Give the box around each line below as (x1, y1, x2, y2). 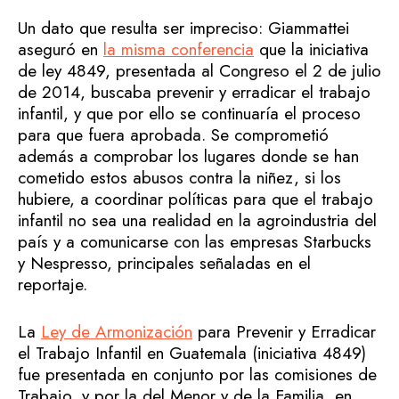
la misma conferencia (103, 37, 254, 62)
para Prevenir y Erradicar (192, 319, 376, 344)
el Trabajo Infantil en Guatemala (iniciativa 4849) (18, 340, 366, 365)
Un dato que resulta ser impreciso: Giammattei (18, 16, 349, 41)
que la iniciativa (254, 37, 369, 62)
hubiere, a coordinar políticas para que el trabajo (18, 187, 373, 212)
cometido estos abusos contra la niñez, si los (18, 166, 341, 191)
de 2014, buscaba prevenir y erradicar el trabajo (18, 80, 370, 105)
